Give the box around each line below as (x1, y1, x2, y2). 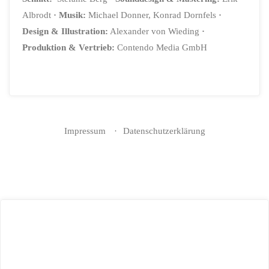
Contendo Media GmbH (115, 42, 208, 53)
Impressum (64, 125, 106, 136)
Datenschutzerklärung (122, 125, 205, 136)
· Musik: (51, 10, 86, 20)
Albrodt (22, 10, 52, 20)
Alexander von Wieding (108, 26, 200, 37)
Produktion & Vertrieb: (22, 42, 115, 53)
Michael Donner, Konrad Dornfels (86, 10, 217, 20)
